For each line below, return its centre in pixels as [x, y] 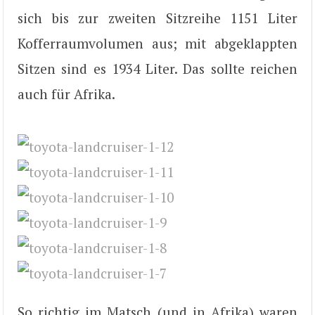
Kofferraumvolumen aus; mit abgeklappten [157, 44]
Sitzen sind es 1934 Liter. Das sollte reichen [157, 69]
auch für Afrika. [66, 94]
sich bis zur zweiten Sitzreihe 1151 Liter [157, 18]
